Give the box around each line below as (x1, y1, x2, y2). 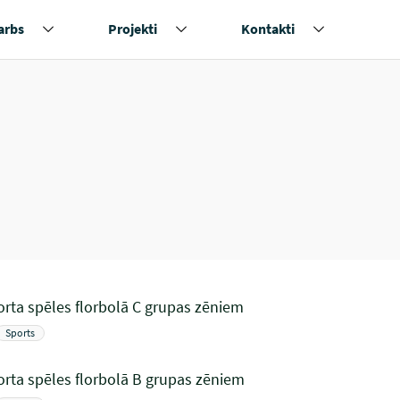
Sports (5, 326, 35, 339)
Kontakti (241, 20, 295, 37)
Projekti (108, 20, 157, 37)
